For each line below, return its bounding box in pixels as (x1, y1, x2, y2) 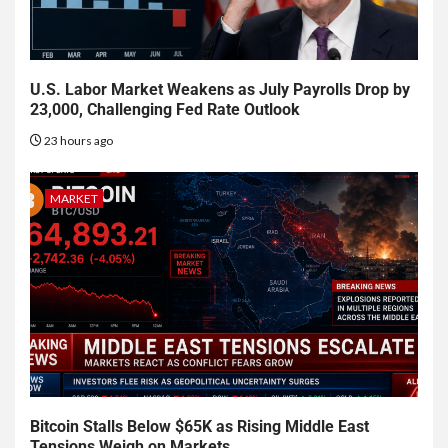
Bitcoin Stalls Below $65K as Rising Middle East (30, 417, 369, 437)
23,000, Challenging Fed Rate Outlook (30, 100, 300, 120)
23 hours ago (42, 133, 113, 149)
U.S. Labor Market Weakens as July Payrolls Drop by (30, 80, 410, 100)
